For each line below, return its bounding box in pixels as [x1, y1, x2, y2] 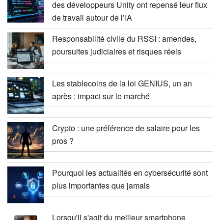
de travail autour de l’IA [52, 11, 132, 23]
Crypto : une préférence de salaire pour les [52, 122, 200, 134]
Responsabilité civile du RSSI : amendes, [52, 32, 196, 44]
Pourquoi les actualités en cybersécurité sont [52, 166, 208, 178]
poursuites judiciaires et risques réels [52, 45, 181, 57]
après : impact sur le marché [52, 90, 150, 102]
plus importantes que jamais [52, 179, 150, 191]
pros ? [52, 135, 74, 146]
